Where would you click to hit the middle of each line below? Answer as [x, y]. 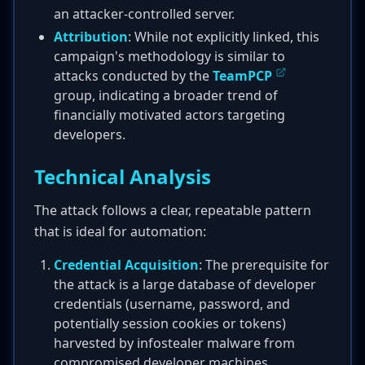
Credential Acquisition [126, 265]
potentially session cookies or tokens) [170, 323]
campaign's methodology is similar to [169, 56]
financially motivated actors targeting [169, 115]
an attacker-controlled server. [144, 14]
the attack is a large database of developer [185, 284]
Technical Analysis [123, 176]
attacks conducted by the [133, 76]
